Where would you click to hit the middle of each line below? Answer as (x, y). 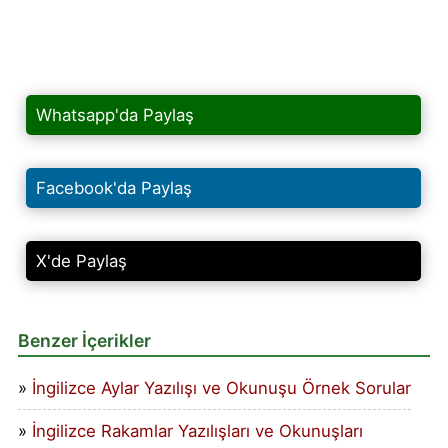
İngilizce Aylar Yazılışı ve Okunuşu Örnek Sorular (221, 388)
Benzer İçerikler (84, 341)
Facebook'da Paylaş (114, 187)
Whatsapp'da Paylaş (115, 114)
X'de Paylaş (82, 260)
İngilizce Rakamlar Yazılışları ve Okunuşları (197, 431)
